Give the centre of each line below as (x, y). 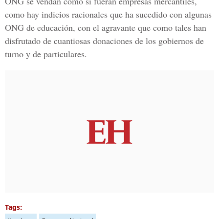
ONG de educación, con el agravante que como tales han (106, 27)
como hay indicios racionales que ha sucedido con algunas (108, 14)
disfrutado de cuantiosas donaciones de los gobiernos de (104, 41)
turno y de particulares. (46, 54)
